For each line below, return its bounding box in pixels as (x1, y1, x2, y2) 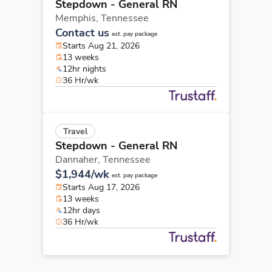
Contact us (55, 25, 109, 40)
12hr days (63, 204, 100, 216)
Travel (63, 125, 87, 137)
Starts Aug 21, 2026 (63, 39, 140, 52)
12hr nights (63, 63, 106, 75)
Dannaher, (55, 152, 103, 166)
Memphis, (55, 11, 101, 25)
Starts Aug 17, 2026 (63, 181, 140, 193)
